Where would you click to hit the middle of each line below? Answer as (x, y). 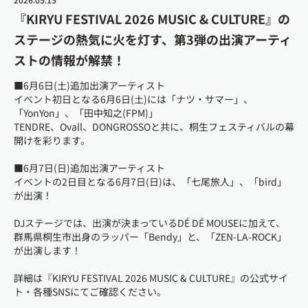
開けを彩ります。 (52, 140)
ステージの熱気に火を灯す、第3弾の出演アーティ (153, 39)
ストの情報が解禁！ (69, 59)
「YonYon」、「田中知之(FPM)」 (86, 112)
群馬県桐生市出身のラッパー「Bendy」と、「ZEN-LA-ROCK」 (150, 236)
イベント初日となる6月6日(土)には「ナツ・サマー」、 (133, 99)
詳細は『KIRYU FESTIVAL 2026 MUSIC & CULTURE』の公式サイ (151, 277)
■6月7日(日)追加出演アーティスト (89, 167)
